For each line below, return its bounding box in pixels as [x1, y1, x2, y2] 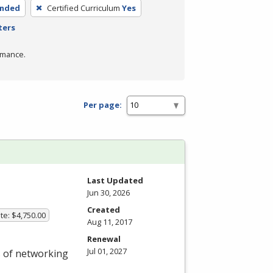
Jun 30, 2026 [87, 186, 130, 198]
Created [87, 204, 120, 215]
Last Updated [87, 174, 143, 186]
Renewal [87, 233, 121, 244]
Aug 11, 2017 [87, 216, 132, 227]
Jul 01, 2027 [87, 245, 127, 257]
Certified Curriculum [46, 2, 120, 13]
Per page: [83, 99, 122, 111]
